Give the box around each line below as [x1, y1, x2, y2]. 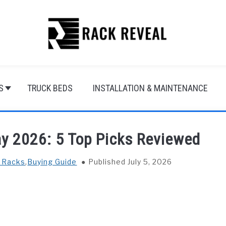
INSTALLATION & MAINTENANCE [93, 83, 208, 93]
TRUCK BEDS [27, 83, 73, 93]
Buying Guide [27, 157, 77, 166]
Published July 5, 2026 [88, 157, 173, 166]
